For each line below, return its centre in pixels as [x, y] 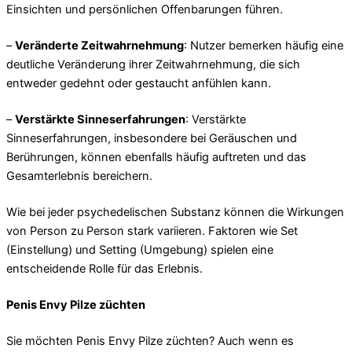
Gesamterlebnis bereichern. [79, 176]
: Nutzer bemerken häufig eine [264, 46]
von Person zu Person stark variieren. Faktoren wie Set [152, 231]
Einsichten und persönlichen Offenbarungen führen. [145, 10]
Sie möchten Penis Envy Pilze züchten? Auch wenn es [150, 341]
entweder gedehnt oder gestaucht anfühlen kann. [139, 84]
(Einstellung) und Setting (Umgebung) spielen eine [140, 249]
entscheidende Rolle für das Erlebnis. [104, 268]
